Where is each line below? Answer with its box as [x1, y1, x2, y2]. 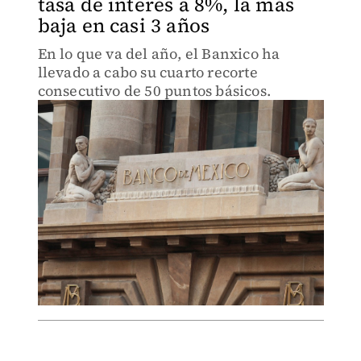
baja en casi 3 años [37, 12, 210, 39]
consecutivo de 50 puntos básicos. [37, 81, 272, 101]
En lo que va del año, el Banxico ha [37, 44, 280, 64]
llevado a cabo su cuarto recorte [37, 62, 258, 82]
